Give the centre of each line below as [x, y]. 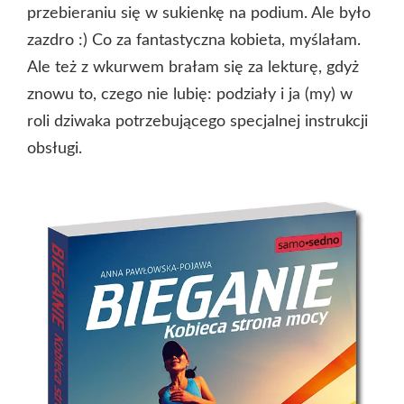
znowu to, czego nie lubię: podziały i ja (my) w [190, 95]
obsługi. [55, 149]
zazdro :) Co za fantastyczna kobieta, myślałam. [194, 41]
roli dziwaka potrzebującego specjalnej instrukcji [197, 122]
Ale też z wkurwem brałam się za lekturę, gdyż [193, 68]
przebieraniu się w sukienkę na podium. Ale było [199, 14]
